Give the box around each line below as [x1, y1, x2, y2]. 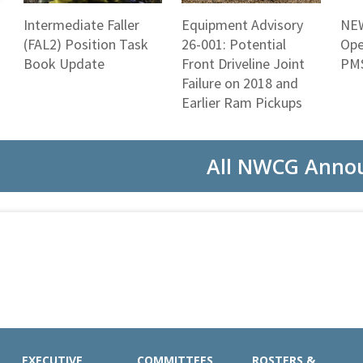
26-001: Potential [181, 34, 286, 53]
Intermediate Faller [23, 15, 139, 34]
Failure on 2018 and [181, 73, 298, 92]
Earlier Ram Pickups [181, 92, 302, 112]
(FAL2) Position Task [23, 34, 148, 53]
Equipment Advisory [181, 15, 303, 34]
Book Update [23, 53, 105, 73]
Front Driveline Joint [181, 53, 305, 73]
